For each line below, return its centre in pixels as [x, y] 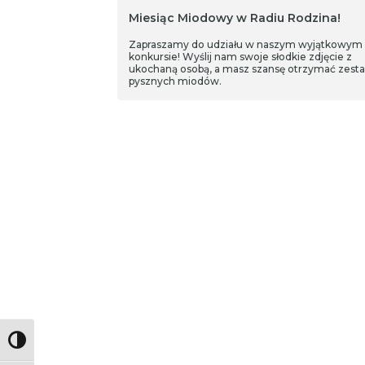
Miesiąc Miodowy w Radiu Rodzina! [234, 18]
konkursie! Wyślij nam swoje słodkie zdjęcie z [240, 57]
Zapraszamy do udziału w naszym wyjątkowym [245, 44]
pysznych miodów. [175, 81]
